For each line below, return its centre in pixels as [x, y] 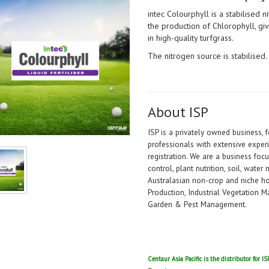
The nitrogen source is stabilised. [207, 56]
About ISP [178, 112]
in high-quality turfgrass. [191, 38]
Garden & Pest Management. [197, 204]
